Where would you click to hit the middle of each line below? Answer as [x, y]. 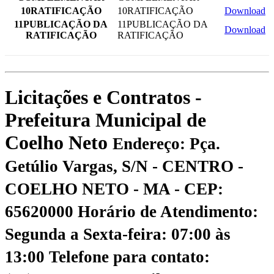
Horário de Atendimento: [168, 211]
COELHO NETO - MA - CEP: [114, 189]
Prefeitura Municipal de [106, 120]
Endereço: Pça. [166, 143]
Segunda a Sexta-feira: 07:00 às [118, 234]
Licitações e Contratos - [103, 97]
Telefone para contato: [129, 257]
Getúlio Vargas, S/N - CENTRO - [124, 166]
